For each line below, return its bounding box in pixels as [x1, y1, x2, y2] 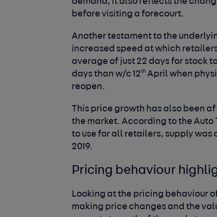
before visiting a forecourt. [72, 9, 186, 19]
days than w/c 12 [72, 69, 141, 79]
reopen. [72, 82, 106, 92]
